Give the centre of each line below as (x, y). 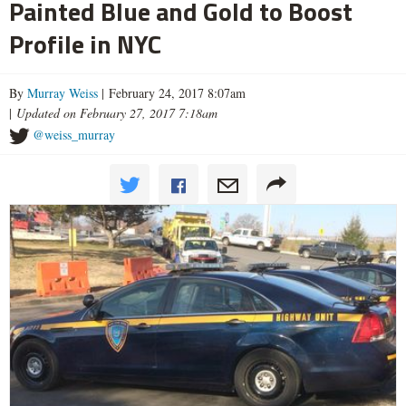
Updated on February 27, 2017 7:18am (117, 113)
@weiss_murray (74, 135)
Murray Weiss (63, 93)
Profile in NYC (85, 44)
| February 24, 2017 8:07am (172, 93)
